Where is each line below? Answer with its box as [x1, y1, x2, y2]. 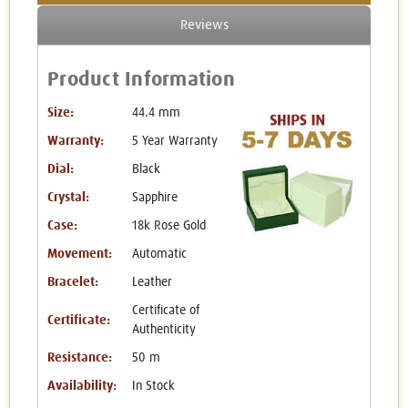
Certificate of [131, 304, 199, 318]
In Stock [131, 380, 175, 393]
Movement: [47, 248, 112, 261]
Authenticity [131, 323, 196, 337]
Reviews [179, 18, 229, 33]
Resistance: [47, 352, 112, 365]
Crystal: [47, 191, 89, 205]
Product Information [47, 69, 235, 91]
